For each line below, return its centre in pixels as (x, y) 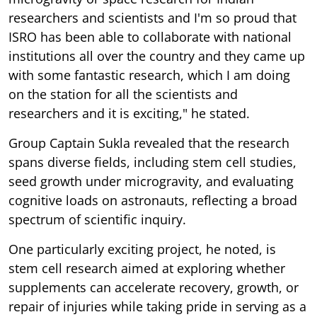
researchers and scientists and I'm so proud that (152, 17)
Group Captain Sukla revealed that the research (149, 143)
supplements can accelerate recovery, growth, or (154, 287)
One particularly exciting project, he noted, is (142, 249)
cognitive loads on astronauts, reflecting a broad (153, 200)
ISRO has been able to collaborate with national (150, 36)
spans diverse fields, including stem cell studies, (152, 162)
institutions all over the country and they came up (157, 56)
